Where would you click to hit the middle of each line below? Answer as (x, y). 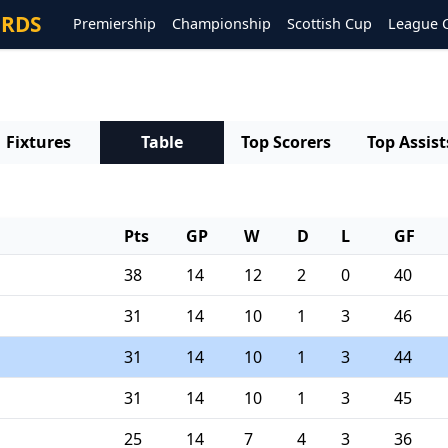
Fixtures (38, 142)
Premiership (114, 24)
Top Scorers (286, 142)
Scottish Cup (329, 24)
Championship (221, 24)
